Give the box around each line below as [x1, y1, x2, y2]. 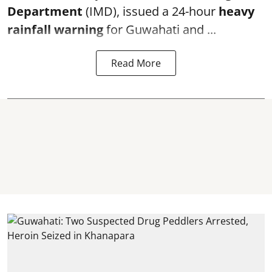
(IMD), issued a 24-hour [83, 3, 216, 19]
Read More [111, 56, 161, 70]
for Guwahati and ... [103, 21, 216, 38]
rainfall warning [7, 21, 103, 38]
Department [7, 3, 83, 19]
